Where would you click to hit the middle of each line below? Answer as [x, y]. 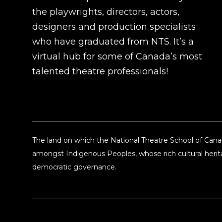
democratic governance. [74, 167]
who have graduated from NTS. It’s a [113, 42]
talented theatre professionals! [100, 72]
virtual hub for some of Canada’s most [117, 57]
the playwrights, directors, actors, [106, 12]
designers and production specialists [114, 27]
